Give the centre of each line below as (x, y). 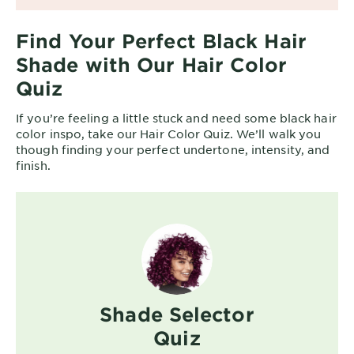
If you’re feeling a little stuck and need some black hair (176, 117)
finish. (33, 165)
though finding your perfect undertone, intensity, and (173, 149)
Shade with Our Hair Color (152, 64)
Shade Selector (177, 314)
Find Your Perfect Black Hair (161, 40)
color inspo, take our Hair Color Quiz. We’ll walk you (169, 133)
